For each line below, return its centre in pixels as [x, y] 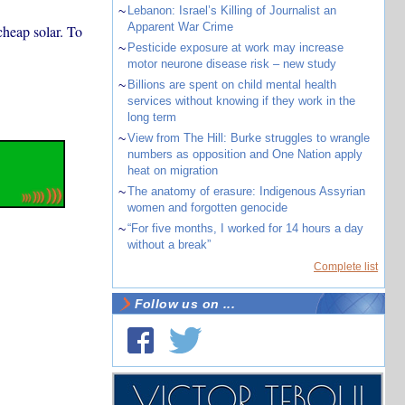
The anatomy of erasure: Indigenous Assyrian [246, 191]
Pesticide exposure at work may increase [235, 47]
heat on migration [172, 170]
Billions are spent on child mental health [231, 85]
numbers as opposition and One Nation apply [245, 154]
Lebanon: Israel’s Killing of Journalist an [231, 10]
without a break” [169, 245]
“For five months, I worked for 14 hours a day [245, 228]
